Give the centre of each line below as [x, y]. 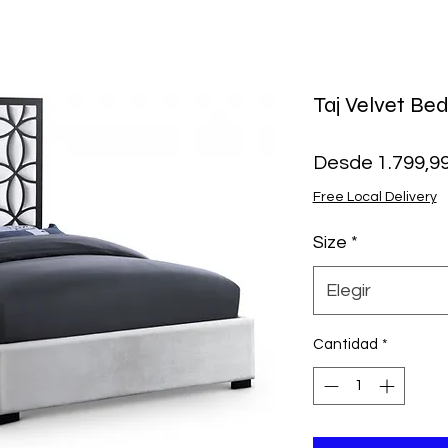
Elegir [348, 290]
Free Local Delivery [374, 196]
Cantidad [345, 344]
